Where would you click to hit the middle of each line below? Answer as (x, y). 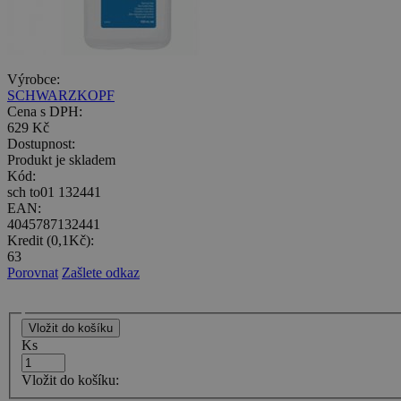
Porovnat (33, 272)
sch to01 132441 (54, 192)
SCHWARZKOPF (61, 95)
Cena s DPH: (45, 111)
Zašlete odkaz (101, 272)
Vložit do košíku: (70, 380)
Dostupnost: (41, 143)
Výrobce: (34, 79)
